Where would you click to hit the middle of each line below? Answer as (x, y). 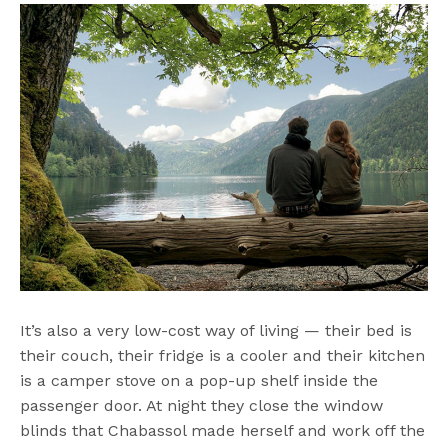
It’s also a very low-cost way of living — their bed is (216, 331)
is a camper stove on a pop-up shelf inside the (199, 381)
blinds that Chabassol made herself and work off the (223, 431)
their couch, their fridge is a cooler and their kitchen (223, 356)
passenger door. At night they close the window (202, 406)
